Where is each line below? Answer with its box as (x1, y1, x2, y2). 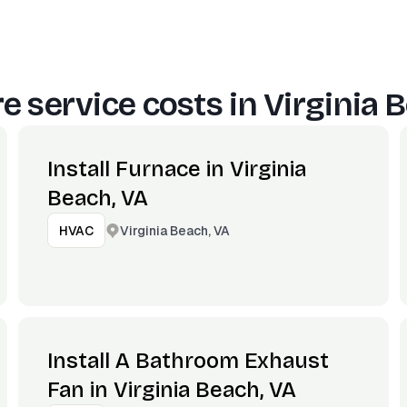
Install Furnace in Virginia (46, 156, 306, 182)
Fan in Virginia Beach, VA (46, 377, 296, 402)
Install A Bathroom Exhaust (46, 348, 329, 373)
